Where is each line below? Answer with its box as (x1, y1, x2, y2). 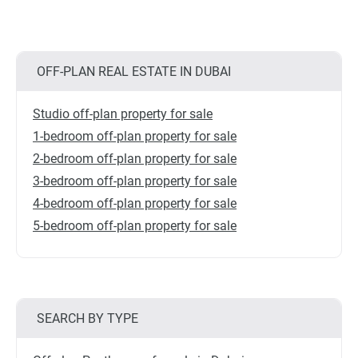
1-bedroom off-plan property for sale (33, 129, 237, 144)
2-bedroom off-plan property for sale (33, 151, 237, 166)
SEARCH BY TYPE (37, 311, 138, 326)
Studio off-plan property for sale (33, 106, 213, 121)
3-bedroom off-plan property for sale (33, 173, 237, 189)
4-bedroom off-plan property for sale (33, 196, 237, 211)
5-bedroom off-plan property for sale (33, 218, 237, 233)
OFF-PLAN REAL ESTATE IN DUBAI (37, 64, 231, 79)
